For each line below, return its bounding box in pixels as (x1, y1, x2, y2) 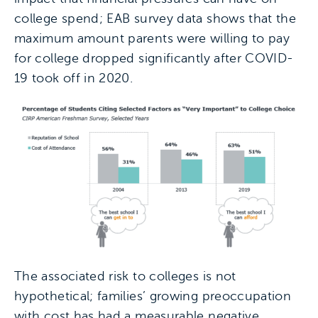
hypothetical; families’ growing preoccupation (14, 288, 292, 303)
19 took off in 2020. (14, 70, 133, 85)
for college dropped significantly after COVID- (14, 50, 294, 65)
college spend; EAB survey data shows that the (14, 11, 297, 26)
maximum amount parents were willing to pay (14, 31, 290, 45)
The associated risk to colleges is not (14, 268, 236, 283)
